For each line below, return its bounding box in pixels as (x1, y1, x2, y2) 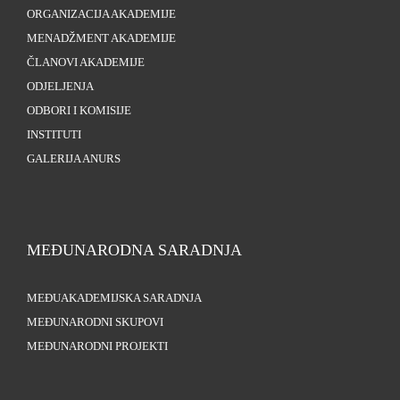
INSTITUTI (27, 129, 81, 142)
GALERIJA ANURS (27, 153, 121, 166)
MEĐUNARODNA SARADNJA (27, 241, 242, 260)
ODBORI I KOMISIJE (27, 104, 131, 118)
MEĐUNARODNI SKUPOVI (27, 316, 163, 329)
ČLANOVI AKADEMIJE (27, 56, 145, 70)
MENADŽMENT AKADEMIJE (27, 32, 176, 46)
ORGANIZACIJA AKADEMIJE (27, 8, 176, 21)
